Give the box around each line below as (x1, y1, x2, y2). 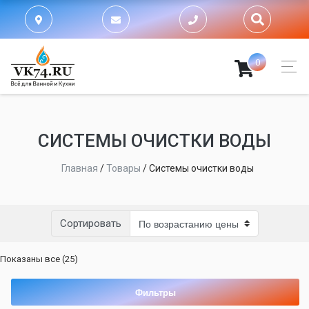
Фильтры (134, 286, 176, 299)
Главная (61, 163, 98, 174)
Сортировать (59, 217, 121, 230)
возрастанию (77, 281, 135, 291)
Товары (106, 163, 141, 174)
